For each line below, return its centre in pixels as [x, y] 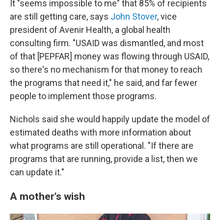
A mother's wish [47, 196]
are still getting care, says [60, 17]
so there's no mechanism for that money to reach [106, 70]
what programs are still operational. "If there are [102, 146]
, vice [167, 17]
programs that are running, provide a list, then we [104, 159]
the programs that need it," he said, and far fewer [104, 83]
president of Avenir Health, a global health [90, 30]
